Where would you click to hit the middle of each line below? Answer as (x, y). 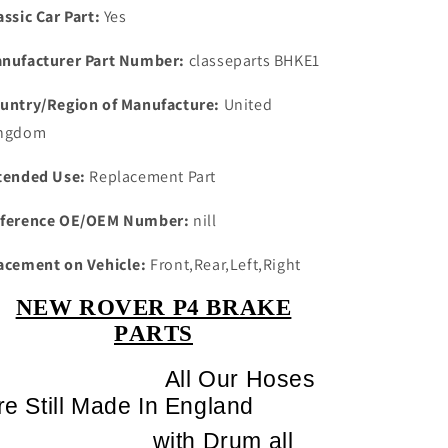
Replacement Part (151, 176)
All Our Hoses (240, 378)
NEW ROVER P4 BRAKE (153, 307)
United (246, 104)
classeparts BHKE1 (252, 60)
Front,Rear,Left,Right (223, 264)
